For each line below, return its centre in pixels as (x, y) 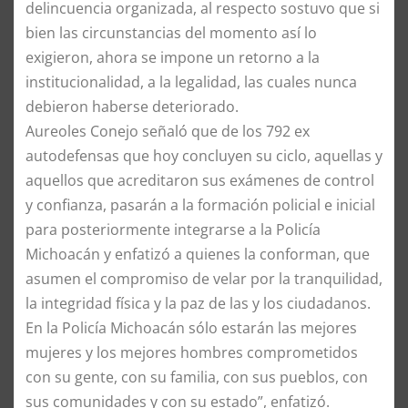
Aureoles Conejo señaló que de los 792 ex (168, 131)
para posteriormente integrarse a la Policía (173, 229)
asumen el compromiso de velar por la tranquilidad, (204, 278)
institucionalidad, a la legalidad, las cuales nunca (191, 82)
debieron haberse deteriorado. (132, 106)
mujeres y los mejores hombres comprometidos (192, 352)
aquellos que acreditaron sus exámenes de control (200, 180)
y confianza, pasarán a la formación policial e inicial (200, 204)
